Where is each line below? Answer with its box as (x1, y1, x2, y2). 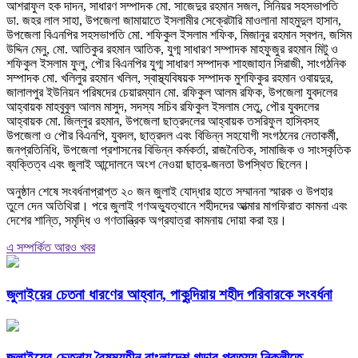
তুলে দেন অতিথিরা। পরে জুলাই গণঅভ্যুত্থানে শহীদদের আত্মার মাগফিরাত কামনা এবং (6, 199, 348, 213)
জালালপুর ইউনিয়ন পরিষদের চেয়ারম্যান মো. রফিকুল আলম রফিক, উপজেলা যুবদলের (6, 86, 337, 100)
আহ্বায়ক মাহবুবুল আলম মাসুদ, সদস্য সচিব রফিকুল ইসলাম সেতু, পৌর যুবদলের (6, 100, 319, 114)
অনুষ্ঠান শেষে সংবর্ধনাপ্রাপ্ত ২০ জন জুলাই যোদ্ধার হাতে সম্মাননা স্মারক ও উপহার (6, 185, 332, 199)
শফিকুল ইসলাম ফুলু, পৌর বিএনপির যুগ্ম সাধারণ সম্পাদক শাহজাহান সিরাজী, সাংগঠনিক (6, 57, 346, 71)
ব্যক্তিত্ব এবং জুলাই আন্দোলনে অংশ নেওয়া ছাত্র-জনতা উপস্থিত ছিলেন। (6, 157, 310, 172)
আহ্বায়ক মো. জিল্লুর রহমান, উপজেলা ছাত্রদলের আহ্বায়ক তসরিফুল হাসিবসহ (6, 114, 319, 129)
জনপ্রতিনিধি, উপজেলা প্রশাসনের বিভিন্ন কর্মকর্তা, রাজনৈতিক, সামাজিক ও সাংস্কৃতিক (6, 143, 351, 157)
